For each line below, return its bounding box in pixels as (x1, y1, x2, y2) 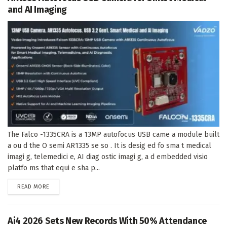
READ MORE (17, 183, 50, 190)
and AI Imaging (8, 4, 67, 15)
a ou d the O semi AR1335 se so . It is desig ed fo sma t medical (8, 141, 211, 150)
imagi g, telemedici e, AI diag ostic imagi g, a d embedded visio (8, 152, 208, 161)
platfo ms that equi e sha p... (8, 163, 100, 172)
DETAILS (49, 182, 70, 190)
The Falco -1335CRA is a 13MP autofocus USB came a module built (8, 130, 219, 139)
